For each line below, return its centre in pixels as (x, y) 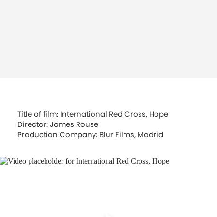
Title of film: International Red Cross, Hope (93, 114)
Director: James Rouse (58, 124)
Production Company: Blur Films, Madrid (90, 134)
